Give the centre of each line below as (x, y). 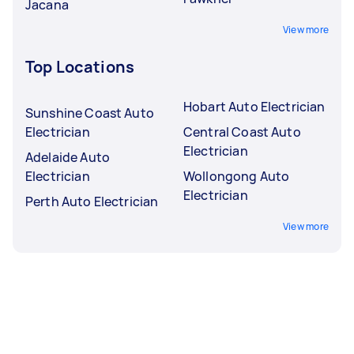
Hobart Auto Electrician (254, 106)
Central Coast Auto (242, 132)
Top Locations (80, 66)
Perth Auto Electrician (92, 201)
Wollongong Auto (237, 176)
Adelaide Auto (68, 157)
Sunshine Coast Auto (90, 113)
